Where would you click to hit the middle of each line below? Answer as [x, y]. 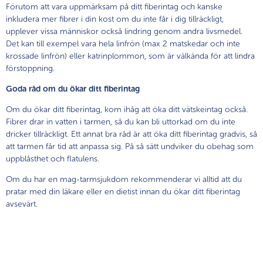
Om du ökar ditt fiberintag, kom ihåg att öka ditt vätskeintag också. [127, 109]
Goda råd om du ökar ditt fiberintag [73, 89]
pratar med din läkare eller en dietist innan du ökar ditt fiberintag [123, 191]
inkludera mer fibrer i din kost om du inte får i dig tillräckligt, [115, 19]
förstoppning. [30, 68]
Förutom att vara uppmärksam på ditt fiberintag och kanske [114, 6]
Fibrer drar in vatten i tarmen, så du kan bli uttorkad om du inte [121, 122]
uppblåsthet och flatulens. [53, 159]
